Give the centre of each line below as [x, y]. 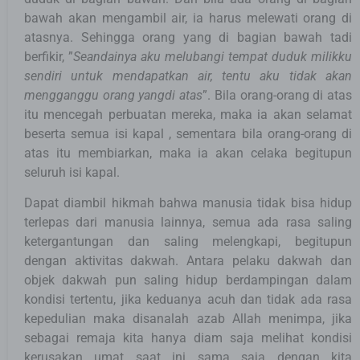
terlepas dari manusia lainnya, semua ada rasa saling [188, 222]
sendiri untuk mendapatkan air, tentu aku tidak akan [188, 76]
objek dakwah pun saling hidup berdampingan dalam [188, 280]
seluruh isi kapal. [72, 172]
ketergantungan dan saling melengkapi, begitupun [188, 241]
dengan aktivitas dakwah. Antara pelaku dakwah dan [188, 260]
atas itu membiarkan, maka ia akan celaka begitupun [188, 153]
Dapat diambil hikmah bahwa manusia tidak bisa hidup [188, 202]
